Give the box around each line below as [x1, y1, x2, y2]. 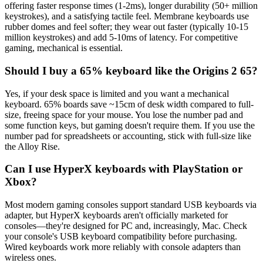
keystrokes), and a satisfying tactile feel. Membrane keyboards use [5, 11, 249, 22]
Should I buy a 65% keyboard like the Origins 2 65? [5, 65, 258, 77]
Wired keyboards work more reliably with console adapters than [5, 242, 241, 252]
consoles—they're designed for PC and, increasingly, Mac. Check [5, 221, 247, 231]
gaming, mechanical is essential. [5, 43, 123, 53]
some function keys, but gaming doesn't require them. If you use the [5, 120, 255, 130]
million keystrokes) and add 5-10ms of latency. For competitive [5, 32, 238, 43]
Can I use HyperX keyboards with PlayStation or [5, 163, 242, 176]
